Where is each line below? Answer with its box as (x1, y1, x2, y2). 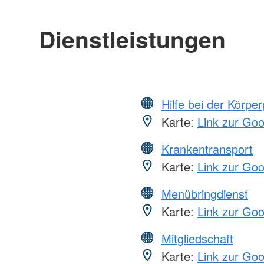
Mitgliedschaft (161, 229, 233, 247)
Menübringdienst (161, 184, 248, 202)
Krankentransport (161, 140, 253, 157)
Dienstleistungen (38, 22, 226, 56)
